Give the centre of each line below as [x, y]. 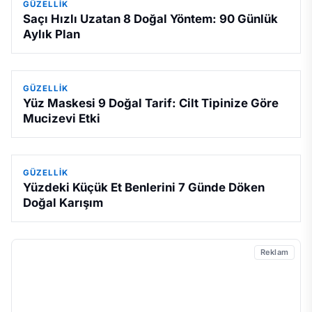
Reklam [274, 252]
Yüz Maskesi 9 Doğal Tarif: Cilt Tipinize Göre [151, 103]
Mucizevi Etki [62, 119]
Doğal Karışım [63, 203]
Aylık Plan [52, 34]
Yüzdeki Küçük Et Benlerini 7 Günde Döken [144, 188]
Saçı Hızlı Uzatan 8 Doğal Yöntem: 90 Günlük [150, 19]
